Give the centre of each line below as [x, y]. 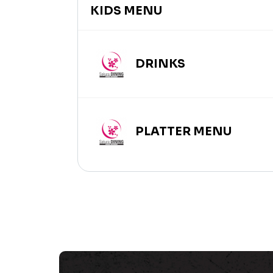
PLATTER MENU [182, 132]
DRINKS [159, 64]
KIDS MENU [126, 11]
